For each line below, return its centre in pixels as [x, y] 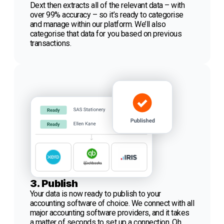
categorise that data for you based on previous [106, 34]
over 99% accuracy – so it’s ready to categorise [106, 15]
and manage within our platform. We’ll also [98, 24]
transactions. [51, 43]
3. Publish [54, 184]
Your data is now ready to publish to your [95, 194]
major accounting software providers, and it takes [109, 213]
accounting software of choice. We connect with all [112, 203]
